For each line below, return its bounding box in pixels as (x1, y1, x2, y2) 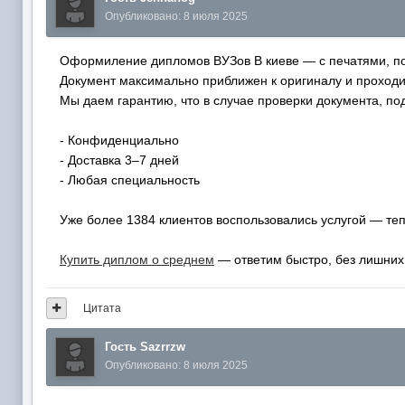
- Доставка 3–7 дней (60, 152, 179, 167)
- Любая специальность (60, 172, 200, 187)
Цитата (83, 301, 121, 315)
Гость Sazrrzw (105, 339, 185, 353)
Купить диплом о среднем (60, 251, 214, 267)
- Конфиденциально (60, 132, 179, 147)
